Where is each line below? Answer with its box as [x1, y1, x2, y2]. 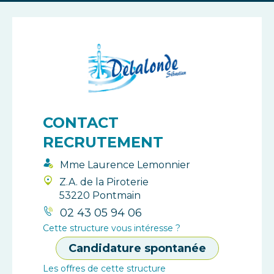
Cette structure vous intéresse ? [43, 223, 180, 234]
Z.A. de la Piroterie [59, 176, 149, 188]
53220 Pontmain [59, 190, 141, 202]
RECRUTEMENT [43, 133, 163, 152]
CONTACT [43, 114, 119, 132]
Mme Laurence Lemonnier [60, 159, 190, 171]
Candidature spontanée [68, 242, 206, 256]
